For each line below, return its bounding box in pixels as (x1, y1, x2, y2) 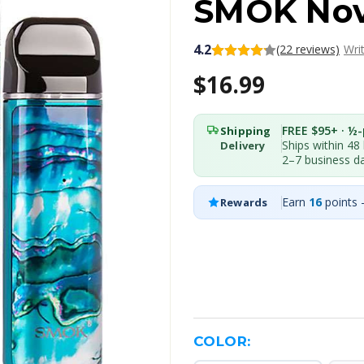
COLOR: (193, 333, 251, 349)
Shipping (220, 123, 271, 138)
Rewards (220, 194, 268, 210)
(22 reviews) (276, 41, 340, 57)
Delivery (220, 138, 266, 153)
